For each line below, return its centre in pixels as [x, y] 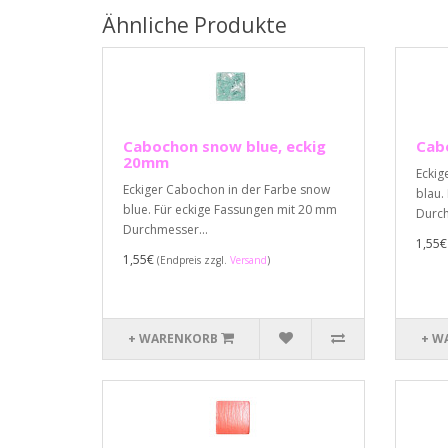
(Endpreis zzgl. [193, 260]
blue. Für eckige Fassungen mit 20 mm [230, 209]
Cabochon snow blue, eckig [224, 146]
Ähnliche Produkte [194, 25]
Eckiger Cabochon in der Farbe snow [226, 189]
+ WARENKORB [173, 338]
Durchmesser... [165, 229]
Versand [248, 260]
